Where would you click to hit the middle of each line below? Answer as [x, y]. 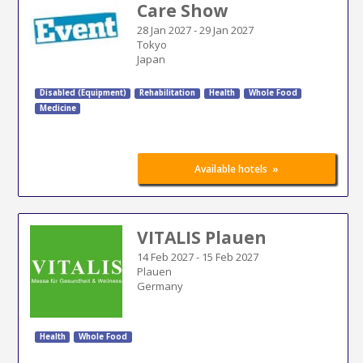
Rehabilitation [168, 93]
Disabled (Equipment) [83, 93]
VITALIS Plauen [201, 237]
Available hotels [231, 169]
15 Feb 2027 [230, 256]
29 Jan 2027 [226, 30]
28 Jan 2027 [164, 30]
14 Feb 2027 [165, 256]
